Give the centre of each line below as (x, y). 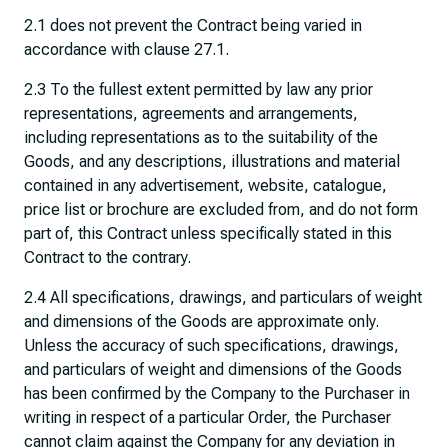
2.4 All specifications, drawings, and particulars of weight (223, 297)
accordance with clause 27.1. (126, 49)
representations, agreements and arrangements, (191, 113)
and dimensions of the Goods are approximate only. (201, 321)
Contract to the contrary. (107, 257)
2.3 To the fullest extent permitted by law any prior (198, 89)
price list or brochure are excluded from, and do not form (221, 209)
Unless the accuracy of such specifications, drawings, (211, 345)
